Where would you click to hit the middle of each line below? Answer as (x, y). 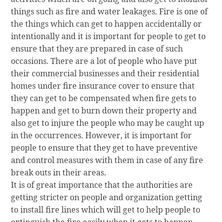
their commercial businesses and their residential (105, 74)
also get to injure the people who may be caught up (108, 123)
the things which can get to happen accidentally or (107, 24)
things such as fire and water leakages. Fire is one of (110, 12)
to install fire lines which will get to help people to (106, 210)
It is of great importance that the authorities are (102, 185)
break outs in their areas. (59, 173)
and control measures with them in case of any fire (107, 160)
